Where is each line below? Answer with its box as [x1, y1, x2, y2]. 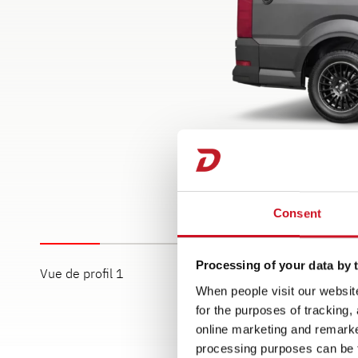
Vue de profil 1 [40, 265, 124, 281]
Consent [273, 206, 321, 221]
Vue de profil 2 [204, 265, 288, 281]
